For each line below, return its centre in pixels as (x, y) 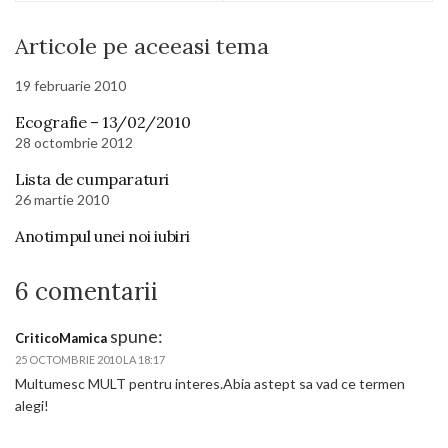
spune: (136, 336)
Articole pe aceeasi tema (142, 46)
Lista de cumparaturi (92, 179)
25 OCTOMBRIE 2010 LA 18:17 (90, 359)
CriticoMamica (61, 338)
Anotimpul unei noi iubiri (102, 236)
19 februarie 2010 (70, 85)
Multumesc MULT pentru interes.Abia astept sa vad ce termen (210, 383)
